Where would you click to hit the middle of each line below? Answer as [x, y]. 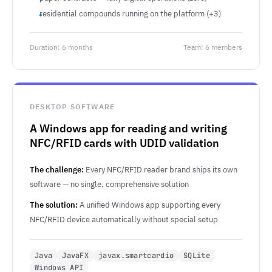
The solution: [54, 205]
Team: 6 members [213, 47]
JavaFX [76, 256]
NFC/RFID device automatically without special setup [124, 219]
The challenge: [57, 170]
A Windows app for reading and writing [128, 128]
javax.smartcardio [136, 256]
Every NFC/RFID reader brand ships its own [161, 170]
